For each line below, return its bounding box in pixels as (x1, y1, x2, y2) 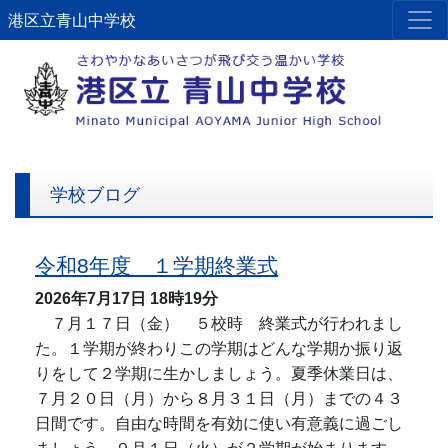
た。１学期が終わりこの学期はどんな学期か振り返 (35, 340, 403, 358)
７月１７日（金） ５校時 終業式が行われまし (35, 315, 403, 333)
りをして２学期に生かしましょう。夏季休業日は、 (35, 365, 403, 383)
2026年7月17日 (35, 290, 146, 308)
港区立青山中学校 (8, 11, 136, 29)
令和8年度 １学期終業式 (35, 254, 278, 278)
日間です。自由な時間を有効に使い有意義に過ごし (35, 415, 403, 433)
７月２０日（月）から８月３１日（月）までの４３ (35, 390, 403, 408)
